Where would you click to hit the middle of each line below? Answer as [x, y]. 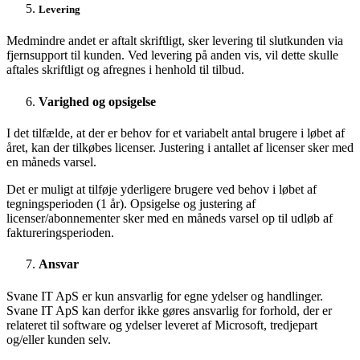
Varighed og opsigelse [97, 101]
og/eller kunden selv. [59, 339]
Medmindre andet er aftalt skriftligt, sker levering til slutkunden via [175, 41]
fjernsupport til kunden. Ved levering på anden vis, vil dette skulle [172, 55]
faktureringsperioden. [60, 233]
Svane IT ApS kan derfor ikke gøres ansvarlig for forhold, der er [169, 310]
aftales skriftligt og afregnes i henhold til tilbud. [125, 70]
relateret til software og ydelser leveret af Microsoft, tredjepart [162, 325]
